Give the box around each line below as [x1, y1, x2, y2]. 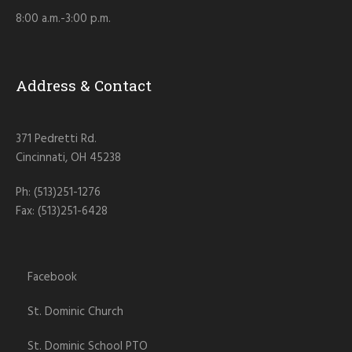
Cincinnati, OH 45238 [16, 148, 122, 168]
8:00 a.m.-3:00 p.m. [16, 9, 112, 29]
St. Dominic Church [27, 302, 124, 322]
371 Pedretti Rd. [16, 130, 97, 149]
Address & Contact [16, 75, 152, 96]
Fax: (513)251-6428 [16, 202, 108, 222]
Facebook [27, 268, 78, 288]
